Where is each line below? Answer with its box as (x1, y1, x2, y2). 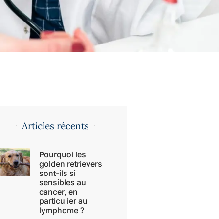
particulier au (39, 196, 88, 206)
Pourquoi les (39, 149, 86, 159)
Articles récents (22, 119, 89, 131)
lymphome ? (39, 205, 84, 215)
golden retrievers (39, 158, 102, 169)
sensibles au (39, 177, 86, 187)
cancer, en (39, 186, 78, 197)
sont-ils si (39, 168, 76, 178)
